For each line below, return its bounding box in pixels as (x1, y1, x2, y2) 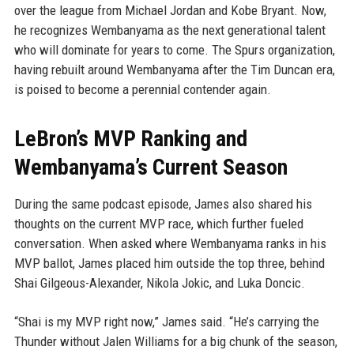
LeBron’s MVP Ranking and (13, 126, 247, 152)
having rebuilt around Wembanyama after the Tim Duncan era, (13, 62, 335, 77)
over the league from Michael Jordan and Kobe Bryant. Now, (13, 2, 326, 18)
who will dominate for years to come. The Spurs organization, (13, 42, 335, 58)
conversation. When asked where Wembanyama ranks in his (13, 235, 326, 251)
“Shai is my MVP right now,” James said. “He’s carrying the (13, 314, 319, 330)
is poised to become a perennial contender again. (13, 81, 271, 97)
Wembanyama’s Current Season (13, 154, 288, 180)
